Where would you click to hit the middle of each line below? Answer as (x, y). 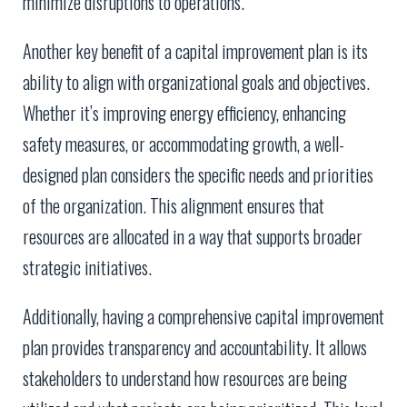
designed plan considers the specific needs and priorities (198, 175)
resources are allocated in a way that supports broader (193, 237)
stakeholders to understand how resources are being (185, 378)
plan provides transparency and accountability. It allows (195, 347)
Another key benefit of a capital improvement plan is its (195, 51)
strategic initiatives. (87, 268)
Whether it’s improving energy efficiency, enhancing (184, 113)
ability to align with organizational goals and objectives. (196, 82)
